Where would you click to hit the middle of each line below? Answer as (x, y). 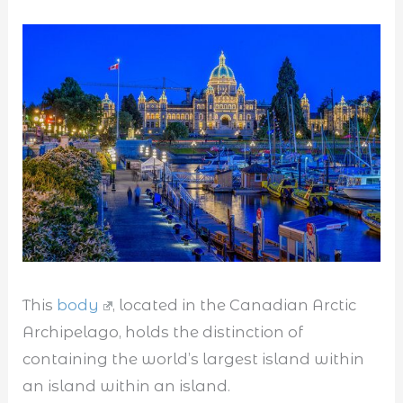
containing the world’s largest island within (194, 359)
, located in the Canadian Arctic (235, 305)
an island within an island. (127, 386)
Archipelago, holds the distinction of (163, 332)
